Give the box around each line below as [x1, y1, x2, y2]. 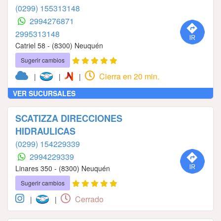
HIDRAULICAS [15, 125, 75, 138]
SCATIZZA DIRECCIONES [15, 112, 122, 125]
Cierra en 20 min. [97, 71, 159, 82]
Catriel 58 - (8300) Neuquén [15, 40, 103, 51]
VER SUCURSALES [13, 88, 75, 99]
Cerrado [73, 193, 104, 205]
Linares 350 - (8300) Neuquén [15, 163, 110, 174]
